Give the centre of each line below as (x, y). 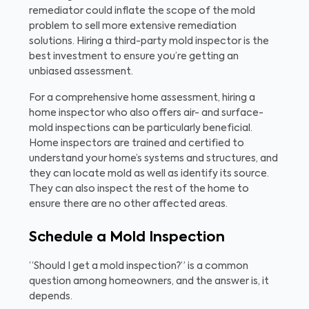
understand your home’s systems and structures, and (153, 158)
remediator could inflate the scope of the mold (142, 11)
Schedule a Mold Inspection (127, 238)
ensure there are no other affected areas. (128, 204)
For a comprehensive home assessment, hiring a (142, 98)
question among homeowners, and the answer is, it (149, 281)
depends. (51, 296)
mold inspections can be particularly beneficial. (141, 128)
